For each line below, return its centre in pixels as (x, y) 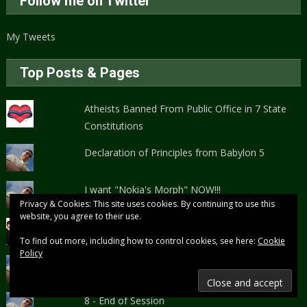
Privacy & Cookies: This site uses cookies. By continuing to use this (147, 204)
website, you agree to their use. (81, 216)
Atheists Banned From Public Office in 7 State (186, 108)
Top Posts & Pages (80, 72)
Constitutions (114, 125)
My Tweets (31, 36)
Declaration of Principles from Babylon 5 (175, 152)
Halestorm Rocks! (124, 226)
